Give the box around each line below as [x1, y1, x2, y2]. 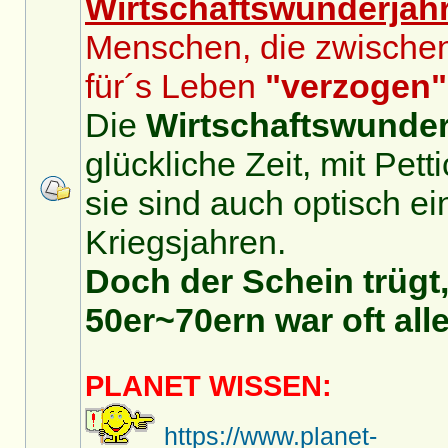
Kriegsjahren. [85, 223, 286, 261]
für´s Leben [85, 67, 265, 105]
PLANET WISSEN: [85, 369, 332, 402]
